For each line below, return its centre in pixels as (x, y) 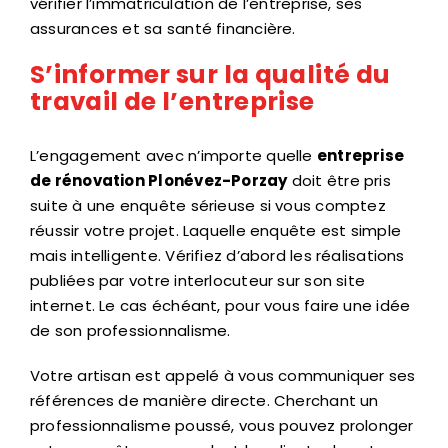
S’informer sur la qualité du (210, 75)
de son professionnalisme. (130, 330)
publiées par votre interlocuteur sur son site (198, 280)
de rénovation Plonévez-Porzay (159, 180)
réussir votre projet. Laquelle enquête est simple (216, 230)
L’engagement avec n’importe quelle (173, 155)
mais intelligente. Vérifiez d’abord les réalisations (217, 255)
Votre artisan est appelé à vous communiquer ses (223, 375)
